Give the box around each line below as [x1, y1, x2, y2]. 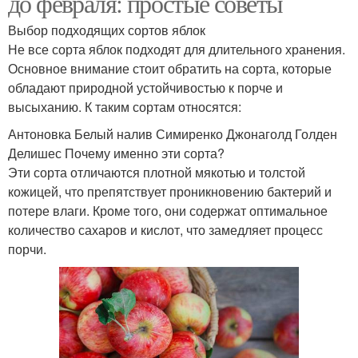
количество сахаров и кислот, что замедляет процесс [8, 221, 323, 240]
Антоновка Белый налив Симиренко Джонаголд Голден [8, 125, 337, 144]
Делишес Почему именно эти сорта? [8, 144, 225, 163]
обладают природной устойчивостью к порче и [8, 78, 283, 97]
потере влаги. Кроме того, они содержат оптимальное [8, 201, 328, 221]
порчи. [8, 240, 46, 259]
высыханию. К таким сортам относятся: [8, 97, 241, 117]
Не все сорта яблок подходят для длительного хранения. [8, 40, 345, 59]
